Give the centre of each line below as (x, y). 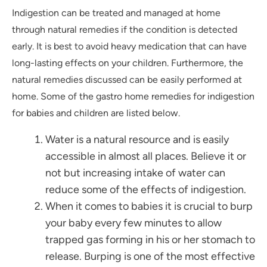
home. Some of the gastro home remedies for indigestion (133, 97)
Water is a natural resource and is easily (137, 140)
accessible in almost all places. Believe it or (146, 156)
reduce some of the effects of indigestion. (146, 190)
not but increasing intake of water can (135, 173)
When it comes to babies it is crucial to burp (149, 207)
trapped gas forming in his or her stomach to (150, 240)
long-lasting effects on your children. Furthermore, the (128, 63)
